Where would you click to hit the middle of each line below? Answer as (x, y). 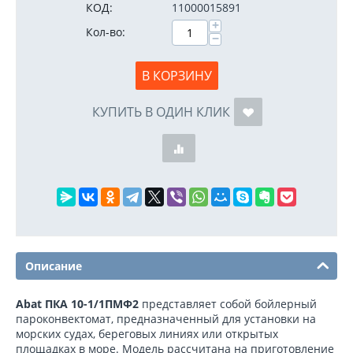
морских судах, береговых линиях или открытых (147, 334)
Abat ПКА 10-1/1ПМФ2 (77, 304)
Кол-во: (106, 32)
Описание (54, 266)
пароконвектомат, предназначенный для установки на (166, 319)
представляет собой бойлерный (228, 304)
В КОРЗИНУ (176, 76)
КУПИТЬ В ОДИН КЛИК (161, 112)
